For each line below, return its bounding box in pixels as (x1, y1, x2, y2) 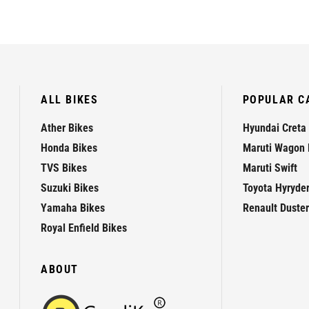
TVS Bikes (41, 161, 87, 175)
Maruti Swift (242, 161, 297, 175)
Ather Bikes (41, 121, 93, 135)
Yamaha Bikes (41, 201, 105, 215)
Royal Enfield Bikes (41, 221, 127, 235)
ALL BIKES (41, 93, 99, 107)
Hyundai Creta (242, 121, 306, 135)
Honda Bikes (41, 141, 97, 155)
